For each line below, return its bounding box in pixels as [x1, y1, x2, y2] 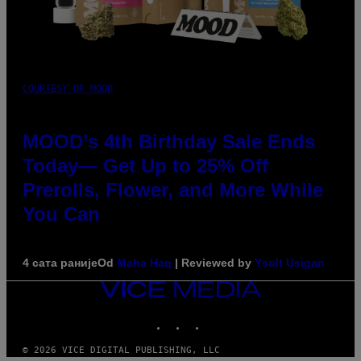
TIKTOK [205, 312, 239, 323]
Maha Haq [117, 256, 172, 270]
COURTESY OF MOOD [23, 83, 113, 95]
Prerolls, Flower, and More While [23, 179, 323, 201]
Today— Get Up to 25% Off [23, 155, 268, 177]
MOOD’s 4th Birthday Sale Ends [23, 131, 315, 153]
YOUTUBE [225, 312, 264, 323]
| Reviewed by [172, 256, 255, 270]
